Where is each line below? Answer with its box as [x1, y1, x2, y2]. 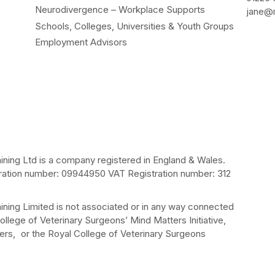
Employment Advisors [34, 36, 127, 48]
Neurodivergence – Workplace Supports [34, 3, 205, 15]
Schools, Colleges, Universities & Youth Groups [34, 20, 234, 32]
